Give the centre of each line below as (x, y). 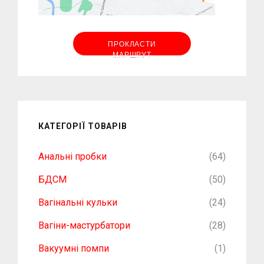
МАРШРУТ (132, 55)
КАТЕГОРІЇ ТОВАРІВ (83, 126)
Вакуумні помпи (74, 249)
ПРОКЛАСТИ (132, 44)
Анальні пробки (72, 157)
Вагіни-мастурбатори (84, 226)
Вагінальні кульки (78, 203)
